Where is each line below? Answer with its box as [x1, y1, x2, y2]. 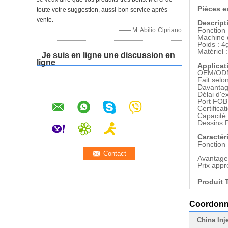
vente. [37, 16, 54, 23]
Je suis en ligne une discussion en [42, 51, 175, 60]
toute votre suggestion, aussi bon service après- [37, 6, 170, 13]
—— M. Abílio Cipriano [118, 26, 182, 34]
